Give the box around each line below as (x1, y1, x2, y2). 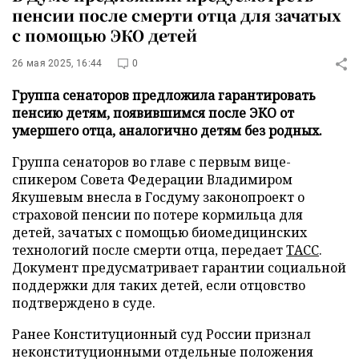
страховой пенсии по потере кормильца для (12, 206, 303, 224)
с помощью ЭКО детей (12, 24, 197, 46)
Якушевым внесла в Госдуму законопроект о (12, 188, 305, 206)
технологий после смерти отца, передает (12, 241, 286, 259)
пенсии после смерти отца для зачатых (12, 4, 341, 26)
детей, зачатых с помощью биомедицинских (12, 224, 307, 241)
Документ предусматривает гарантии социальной (12, 259, 346, 276)
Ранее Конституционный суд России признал (12, 325, 311, 343)
